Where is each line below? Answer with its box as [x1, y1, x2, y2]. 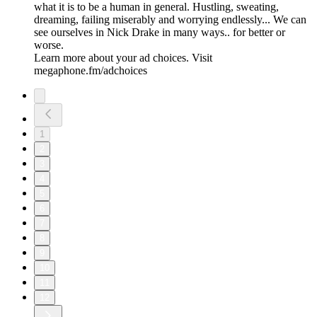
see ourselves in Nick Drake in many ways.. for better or [34, 26, 285, 39]
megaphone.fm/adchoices [34, 64, 147, 77]
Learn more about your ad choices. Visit [34, 52, 212, 64]
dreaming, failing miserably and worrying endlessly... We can [34, 13, 306, 26]
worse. [34, 39, 64, 52]
